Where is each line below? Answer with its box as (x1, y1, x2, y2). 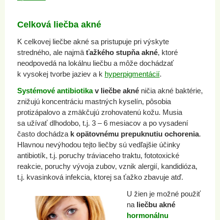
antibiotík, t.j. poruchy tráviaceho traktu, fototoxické (17, 151, 179, 160)
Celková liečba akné (17, 20, 101, 29)
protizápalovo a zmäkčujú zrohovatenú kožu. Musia (17, 108, 182, 116)
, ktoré (158, 48, 178, 56)
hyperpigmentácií (105, 70, 160, 78)
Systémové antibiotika (17, 86, 93, 95)
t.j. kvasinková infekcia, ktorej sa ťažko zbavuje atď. (17, 173, 183, 181)
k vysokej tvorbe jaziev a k (17, 70, 105, 78)
